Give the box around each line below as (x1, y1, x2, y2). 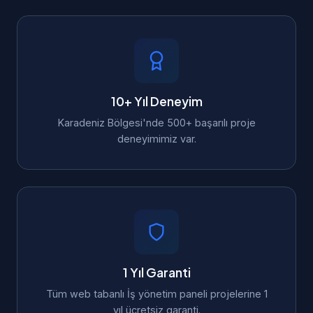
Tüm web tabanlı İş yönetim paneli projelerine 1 (45, 288, 268, 300)
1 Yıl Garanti (122, 265, 191, 280)
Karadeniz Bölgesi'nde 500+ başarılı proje (57, 117, 256, 129)
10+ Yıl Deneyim (110, 94, 203, 109)
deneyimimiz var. (117, 133, 196, 145)
